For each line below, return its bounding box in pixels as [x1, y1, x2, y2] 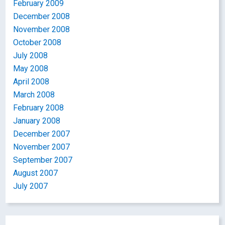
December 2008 [13, 12, 70, 21]
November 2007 [13, 142, 70, 152]
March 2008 [13, 90, 55, 99]
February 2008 [13, 103, 64, 113]
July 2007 [13, 181, 48, 191]
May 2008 [13, 64, 49, 73]
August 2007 [13, 168, 58, 178]
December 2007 [13, 129, 70, 139]
